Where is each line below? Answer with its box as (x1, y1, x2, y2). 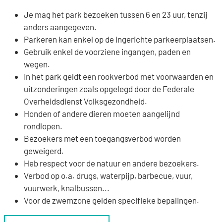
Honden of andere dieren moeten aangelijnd (24, 108, 180, 118)
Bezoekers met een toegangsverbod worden (24, 133, 181, 143)
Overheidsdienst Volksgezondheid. (24, 96, 149, 106)
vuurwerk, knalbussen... (24, 182, 111, 193)
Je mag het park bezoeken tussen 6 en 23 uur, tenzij (24, 9, 208, 19)
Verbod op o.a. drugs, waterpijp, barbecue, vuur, (24, 170, 193, 180)
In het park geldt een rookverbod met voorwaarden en (24, 71, 214, 81)
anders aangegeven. (24, 21, 98, 32)
